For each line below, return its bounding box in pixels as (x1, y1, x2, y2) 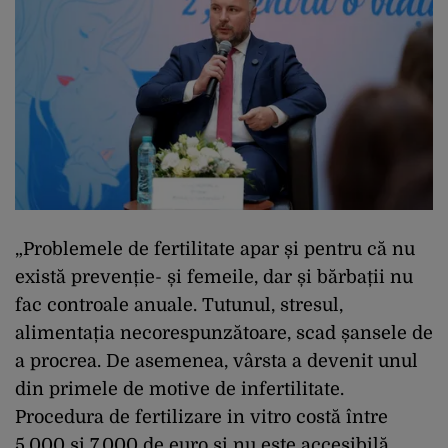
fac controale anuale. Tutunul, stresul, (15, 294, 343, 315)
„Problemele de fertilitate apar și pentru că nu (15, 238, 415, 259)
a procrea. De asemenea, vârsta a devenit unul (15, 350, 418, 371)
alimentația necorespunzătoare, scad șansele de (15, 322, 433, 343)
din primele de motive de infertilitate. (15, 378, 344, 399)
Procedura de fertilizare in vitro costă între (15, 406, 388, 427)
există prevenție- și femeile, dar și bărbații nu (15, 266, 413, 287)
